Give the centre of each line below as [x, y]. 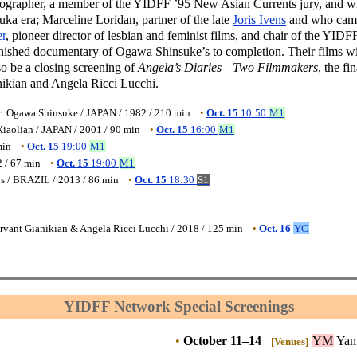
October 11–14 [222, 341]
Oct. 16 [275, 229]
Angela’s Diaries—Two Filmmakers [228, 68]
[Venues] [290, 342]
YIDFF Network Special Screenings [178, 306]
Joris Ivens [259, 20]
